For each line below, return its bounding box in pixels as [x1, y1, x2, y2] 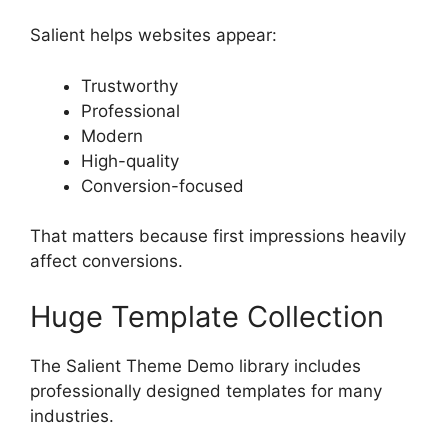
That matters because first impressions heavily [30, 226, 406, 247]
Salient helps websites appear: [30, 25, 277, 46]
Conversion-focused [81, 175, 244, 196]
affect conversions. [30, 251, 183, 272]
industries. [30, 405, 114, 426]
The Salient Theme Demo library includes [30, 355, 361, 376]
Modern [81, 125, 143, 146]
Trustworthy [81, 75, 178, 96]
